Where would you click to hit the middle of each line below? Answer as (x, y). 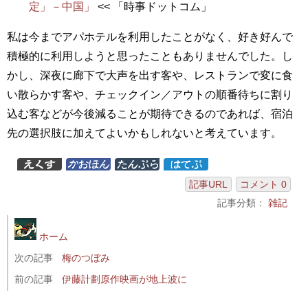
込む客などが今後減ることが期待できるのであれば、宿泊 (150, 113)
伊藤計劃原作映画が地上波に (125, 279)
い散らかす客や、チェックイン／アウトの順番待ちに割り (150, 94)
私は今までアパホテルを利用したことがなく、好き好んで (150, 36)
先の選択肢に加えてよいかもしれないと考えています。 (144, 133)
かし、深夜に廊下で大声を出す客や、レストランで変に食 (150, 75)
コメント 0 (263, 184)
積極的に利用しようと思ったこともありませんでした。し (150, 56)
